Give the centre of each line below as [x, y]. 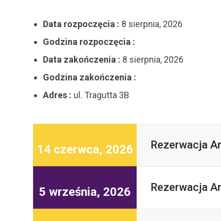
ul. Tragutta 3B [100, 95]
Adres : [57, 95]
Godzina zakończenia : [90, 77]
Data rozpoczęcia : [81, 24]
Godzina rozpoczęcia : [89, 42]
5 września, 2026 [85, 192]
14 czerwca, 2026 [85, 149]
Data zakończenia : [82, 59]
